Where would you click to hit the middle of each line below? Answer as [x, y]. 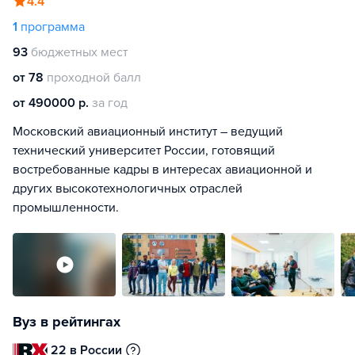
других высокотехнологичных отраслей [128, 189]
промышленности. [66, 208]
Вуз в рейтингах [67, 322]
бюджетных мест [79, 52]
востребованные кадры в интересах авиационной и [162, 170]
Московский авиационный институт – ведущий [148, 132]
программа [53, 27]
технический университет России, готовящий [144, 151]
